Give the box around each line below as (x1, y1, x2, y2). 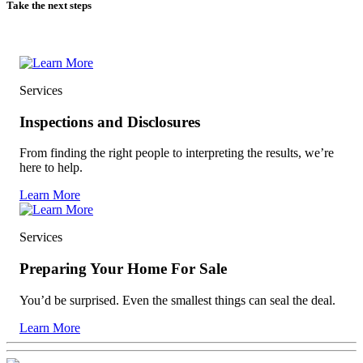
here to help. (19, 160, 83, 175)
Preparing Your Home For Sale (19, 259, 227, 277)
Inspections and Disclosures (19, 113, 200, 130)
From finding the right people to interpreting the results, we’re (19, 146, 334, 160)
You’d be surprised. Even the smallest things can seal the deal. (19, 293, 335, 307)
